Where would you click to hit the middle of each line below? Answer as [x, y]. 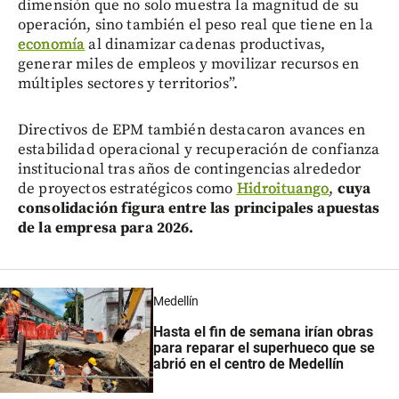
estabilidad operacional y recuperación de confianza [199, 149]
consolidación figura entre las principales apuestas [199, 208]
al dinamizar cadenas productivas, [205, 44]
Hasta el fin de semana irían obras [264, 331]
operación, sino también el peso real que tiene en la [195, 24]
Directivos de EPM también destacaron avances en [192, 130]
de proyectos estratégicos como [127, 188]
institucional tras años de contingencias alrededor [190, 169]
